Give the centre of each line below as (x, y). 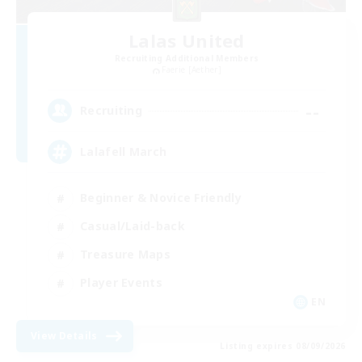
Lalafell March (124, 152)
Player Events (121, 283)
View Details (64, 335)
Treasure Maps (125, 255)
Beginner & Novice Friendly (161, 198)
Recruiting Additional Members (187, 59)
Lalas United (187, 41)
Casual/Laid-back (133, 226)
